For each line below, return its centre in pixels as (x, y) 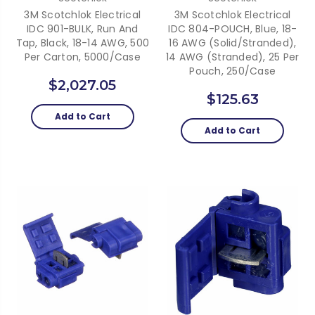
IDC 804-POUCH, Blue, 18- (233, 28)
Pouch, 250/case (233, 71)
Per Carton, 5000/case (82, 57)
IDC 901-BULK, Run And (83, 28)
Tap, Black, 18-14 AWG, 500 (82, 43)
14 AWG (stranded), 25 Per (233, 57)
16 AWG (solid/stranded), (233, 43)
